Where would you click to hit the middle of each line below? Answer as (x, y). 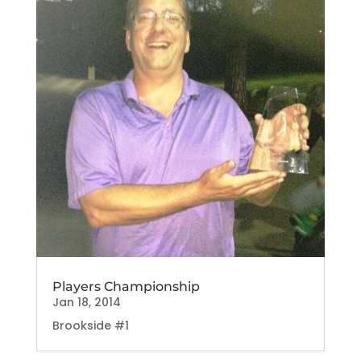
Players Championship (126, 286)
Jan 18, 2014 (86, 302)
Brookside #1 (90, 325)
